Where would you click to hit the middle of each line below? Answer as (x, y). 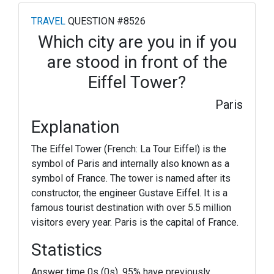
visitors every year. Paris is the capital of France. (135, 222)
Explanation (75, 127)
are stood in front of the (137, 62)
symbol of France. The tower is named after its (131, 178)
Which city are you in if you (137, 42)
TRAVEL (48, 21)
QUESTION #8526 (106, 21)
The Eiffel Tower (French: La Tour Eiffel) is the (129, 149)
